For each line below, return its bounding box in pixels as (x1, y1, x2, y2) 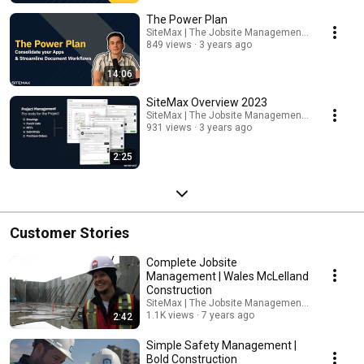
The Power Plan (146, 12, 227, 26)
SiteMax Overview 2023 (146, 95, 267, 109)
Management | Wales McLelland (146, 269, 309, 283)
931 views (146, 121, 192, 133)
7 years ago (201, 309, 254, 321)
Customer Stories (10, 223, 129, 241)
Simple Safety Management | (146, 338, 297, 352)
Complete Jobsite (146, 255, 237, 269)
